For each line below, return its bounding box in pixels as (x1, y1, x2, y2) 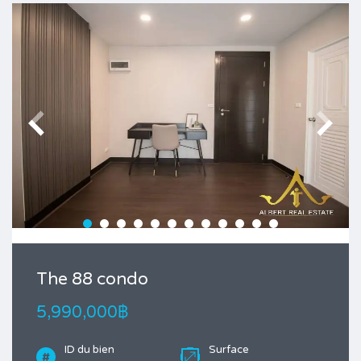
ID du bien (64, 342, 114, 356)
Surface (209, 342, 249, 356)
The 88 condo (36, 268, 148, 289)
